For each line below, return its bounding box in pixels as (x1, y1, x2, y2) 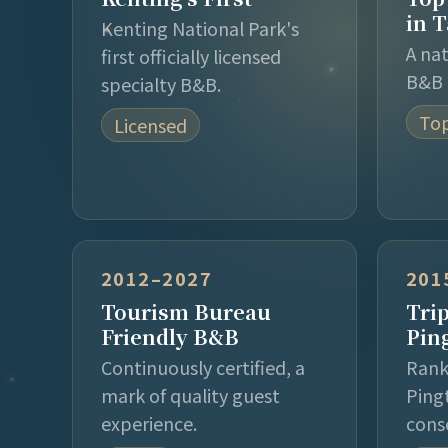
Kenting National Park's (101, 14, 299, 41)
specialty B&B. (101, 70, 221, 97)
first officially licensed (101, 42, 281, 69)
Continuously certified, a (101, 353, 305, 380)
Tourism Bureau (101, 296, 271, 326)
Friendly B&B (101, 321, 239, 351)
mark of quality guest (101, 381, 280, 408)
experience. (101, 409, 197, 436)
